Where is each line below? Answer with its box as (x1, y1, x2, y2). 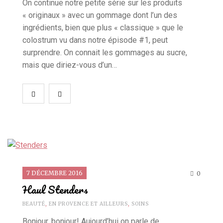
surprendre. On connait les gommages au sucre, (22, 47, 187, 57)
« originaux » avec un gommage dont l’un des (22, 10, 177, 20)
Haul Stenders (22, 180, 88, 198)
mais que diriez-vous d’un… (22, 60, 117, 70)
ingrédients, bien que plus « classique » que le (22, 22, 183, 32)
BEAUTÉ (22, 200, 45, 207)
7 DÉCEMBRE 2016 (26, 169, 83, 177)
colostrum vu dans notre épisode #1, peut (22, 35, 168, 45)
